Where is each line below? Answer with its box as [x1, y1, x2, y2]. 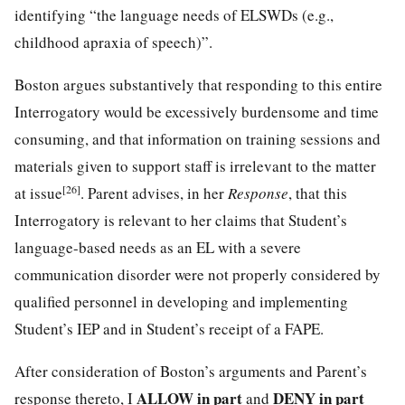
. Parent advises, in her [80, 182, 228, 203]
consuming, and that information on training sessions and [14, 127, 381, 149]
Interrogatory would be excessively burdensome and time [14, 100, 379, 122]
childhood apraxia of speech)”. [14, 31, 212, 52]
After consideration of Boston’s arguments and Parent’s [14, 360, 367, 381]
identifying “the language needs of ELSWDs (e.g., [14, 4, 334, 25]
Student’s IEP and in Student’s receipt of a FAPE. [14, 317, 324, 339]
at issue [14, 182, 62, 203]
